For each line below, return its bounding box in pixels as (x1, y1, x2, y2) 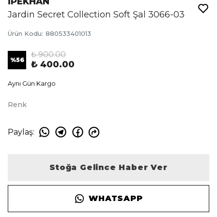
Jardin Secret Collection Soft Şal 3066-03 (8, 9, 185, 20)
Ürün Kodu (8, 30, 42, 37)
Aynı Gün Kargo (8, 79, 56, 87)
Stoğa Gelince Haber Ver (49, 163, 168, 172)
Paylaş (8, 127, 33, 137)
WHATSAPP (89, 194, 143, 203)
